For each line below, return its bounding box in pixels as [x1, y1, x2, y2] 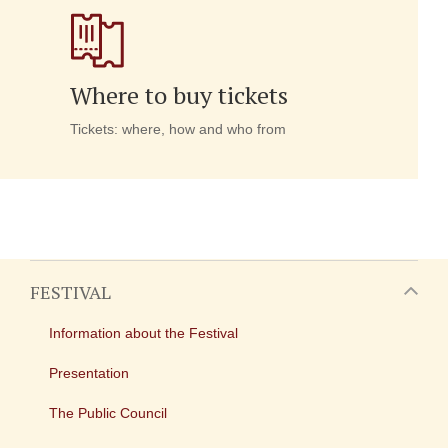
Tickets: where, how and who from [70, 121, 286, 137]
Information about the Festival [49, 325, 238, 341]
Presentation [49, 365, 129, 381]
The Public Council [49, 405, 167, 421]
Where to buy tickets [70, 79, 288, 111]
